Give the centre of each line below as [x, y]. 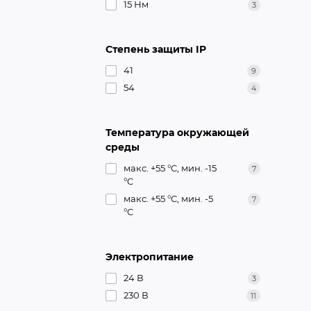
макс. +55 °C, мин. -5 [168, 198]
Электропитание [150, 257]
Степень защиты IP [156, 49]
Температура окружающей [177, 132]
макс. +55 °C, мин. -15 [170, 168]
